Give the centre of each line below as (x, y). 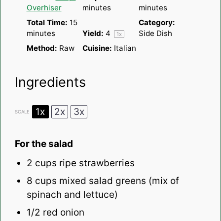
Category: (157, 22)
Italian (125, 48)
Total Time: (47, 22)
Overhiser (44, 7)
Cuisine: (97, 48)
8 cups (41, 181)
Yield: (93, 33)
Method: (42, 48)
